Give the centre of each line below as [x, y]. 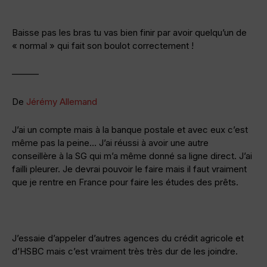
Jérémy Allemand [62, 101]
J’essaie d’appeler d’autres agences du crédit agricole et [128, 238]
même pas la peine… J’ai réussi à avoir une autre [110, 142]
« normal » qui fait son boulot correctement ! [103, 45]
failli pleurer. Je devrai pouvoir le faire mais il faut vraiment [129, 169]
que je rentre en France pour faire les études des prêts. [125, 182]
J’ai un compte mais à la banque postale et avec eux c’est [130, 129]
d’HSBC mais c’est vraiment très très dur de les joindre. [125, 251]
